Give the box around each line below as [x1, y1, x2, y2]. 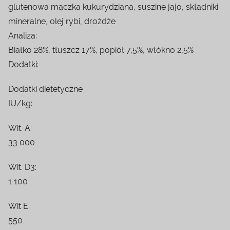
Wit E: [8, 201, 30, 211]
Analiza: [8, 30, 37, 41]
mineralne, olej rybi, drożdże [8, 16, 116, 26]
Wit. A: [8, 123, 32, 133]
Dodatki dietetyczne [8, 84, 83, 94]
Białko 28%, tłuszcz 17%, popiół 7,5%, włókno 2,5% [8, 45, 194, 55]
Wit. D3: [8, 162, 36, 172]
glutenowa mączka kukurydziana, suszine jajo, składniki [8, 2, 218, 12]
